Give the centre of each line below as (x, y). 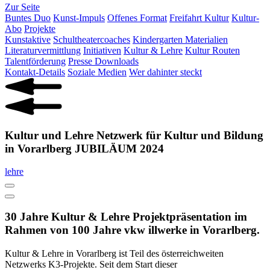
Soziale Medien (97, 72)
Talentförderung (35, 61)
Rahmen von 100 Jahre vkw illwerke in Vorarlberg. (132, 230)
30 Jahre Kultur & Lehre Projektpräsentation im (126, 217)
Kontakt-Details (35, 72)
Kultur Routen (212, 51)
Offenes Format (137, 18)
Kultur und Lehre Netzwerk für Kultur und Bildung (134, 135)
